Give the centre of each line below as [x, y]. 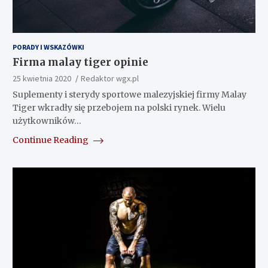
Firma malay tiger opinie [80, 62]
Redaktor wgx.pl [109, 78]
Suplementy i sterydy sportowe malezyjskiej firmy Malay [129, 94]
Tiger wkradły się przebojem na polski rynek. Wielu [119, 107]
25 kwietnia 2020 [42, 78]
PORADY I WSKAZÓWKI [48, 47]
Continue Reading [51, 140]
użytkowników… [47, 121]
